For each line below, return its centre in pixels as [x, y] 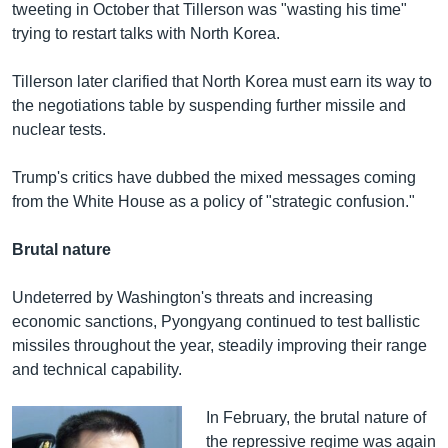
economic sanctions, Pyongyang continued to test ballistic [216, 321]
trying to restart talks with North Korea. [146, 33]
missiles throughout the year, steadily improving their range [219, 345]
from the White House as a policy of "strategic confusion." [213, 201]
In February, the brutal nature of [315, 417]
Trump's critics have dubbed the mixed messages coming [214, 177]
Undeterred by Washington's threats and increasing [192, 297]
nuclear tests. [59, 129]
